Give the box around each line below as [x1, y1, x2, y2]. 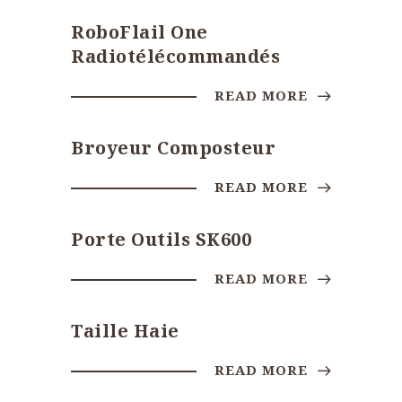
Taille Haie [71, 319, 179, 343]
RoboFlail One [71, 20, 208, 44]
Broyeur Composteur [71, 135, 275, 160]
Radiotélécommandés [71, 44, 280, 68]
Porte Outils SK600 [71, 227, 251, 251]
